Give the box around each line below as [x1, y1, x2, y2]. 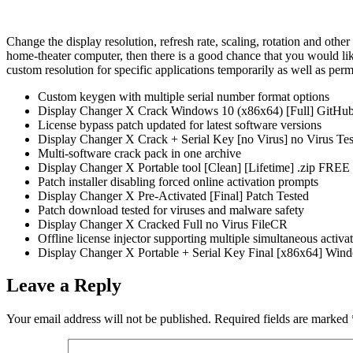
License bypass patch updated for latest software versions [38, 117, 321, 132]
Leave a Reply [6, 275, 121, 296]
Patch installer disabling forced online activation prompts [38, 174, 318, 188]
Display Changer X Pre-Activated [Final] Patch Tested [38, 188, 309, 203]
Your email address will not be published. [6, 312, 211, 326]
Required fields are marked [214, 312, 351, 326]
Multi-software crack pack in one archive [38, 146, 241, 160]
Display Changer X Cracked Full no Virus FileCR [38, 217, 288, 231]
